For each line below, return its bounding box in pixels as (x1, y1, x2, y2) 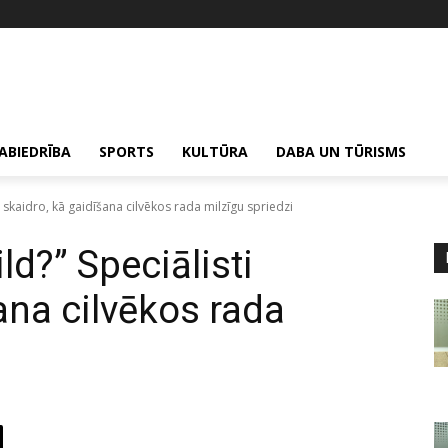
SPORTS (99, 141, 154, 161)
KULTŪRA (182, 141, 248, 161)
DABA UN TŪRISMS (276, 141, 406, 161)
